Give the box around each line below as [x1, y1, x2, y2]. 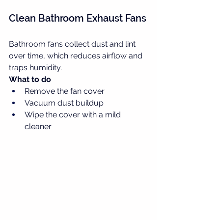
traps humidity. [9, 63, 62, 72]
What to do [9, 75, 51, 84]
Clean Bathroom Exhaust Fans [9, 12, 146, 24]
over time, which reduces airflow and [9, 51, 144, 60]
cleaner [25, 122, 52, 131]
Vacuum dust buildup [25, 98, 104, 108]
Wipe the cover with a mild [25, 110, 123, 119]
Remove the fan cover [25, 86, 105, 96]
